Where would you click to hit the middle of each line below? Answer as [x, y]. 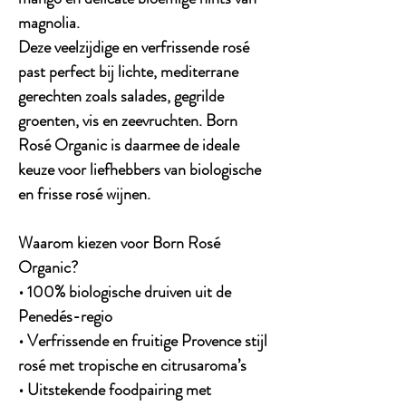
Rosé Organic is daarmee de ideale [129, 145]
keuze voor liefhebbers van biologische [140, 169]
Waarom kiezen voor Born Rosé [119, 242]
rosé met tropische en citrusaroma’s [132, 365]
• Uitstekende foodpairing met [115, 389]
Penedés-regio [65, 316]
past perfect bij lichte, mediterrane [128, 71]
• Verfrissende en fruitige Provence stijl [143, 340]
